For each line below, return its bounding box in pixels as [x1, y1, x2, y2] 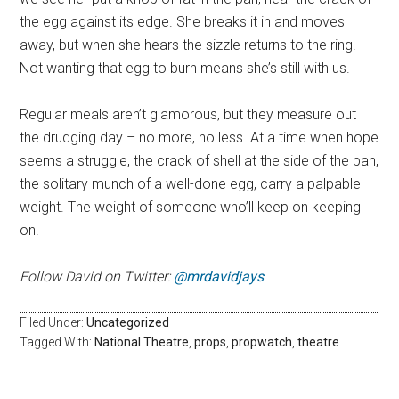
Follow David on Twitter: [20, 268, 175, 286]
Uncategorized [86, 315, 170, 330]
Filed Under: [20, 315, 87, 330]
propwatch [232, 335, 293, 350]
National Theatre [94, 335, 190, 350]
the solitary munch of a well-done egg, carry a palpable [20, 175, 362, 193]
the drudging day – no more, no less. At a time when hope [20, 129, 379, 147]
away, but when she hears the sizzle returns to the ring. [20, 37, 357, 54]
